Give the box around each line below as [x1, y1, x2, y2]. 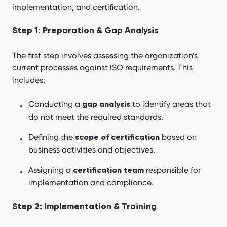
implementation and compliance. [28, 178, 153, 188]
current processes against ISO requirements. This [12, 63, 193, 73]
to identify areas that [130, 99, 211, 109]
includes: [12, 75, 45, 85]
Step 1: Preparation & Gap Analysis [12, 27, 158, 36]
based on [160, 132, 197, 142]
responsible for [146, 165, 201, 175]
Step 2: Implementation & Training [12, 203, 157, 212]
